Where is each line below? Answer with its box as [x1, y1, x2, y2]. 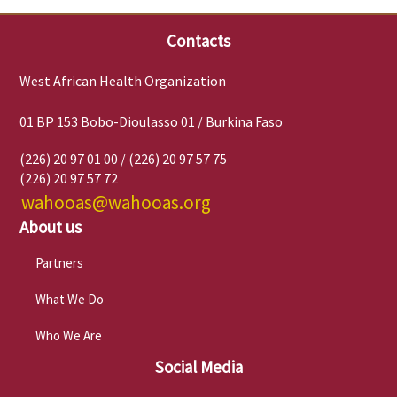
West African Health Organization [19, 72, 226, 90]
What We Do [35, 291, 104, 308]
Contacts [167, 30, 230, 52]
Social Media [154, 356, 243, 378]
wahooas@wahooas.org [21, 191, 211, 215]
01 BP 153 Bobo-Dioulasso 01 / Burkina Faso [19, 113, 283, 131]
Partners [35, 254, 83, 272]
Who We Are [35, 327, 102, 345]
